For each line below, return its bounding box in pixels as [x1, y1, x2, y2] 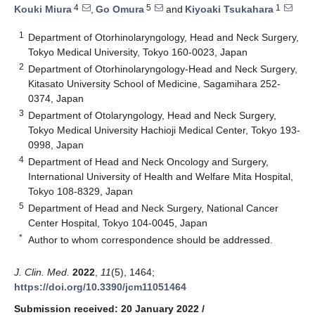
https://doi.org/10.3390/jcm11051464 [14, 281, 186, 292]
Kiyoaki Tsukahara [185, 4, 274, 15]
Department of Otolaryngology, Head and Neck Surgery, [28, 109, 277, 121]
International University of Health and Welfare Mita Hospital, [28, 170, 294, 182]
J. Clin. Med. [14, 266, 70, 278]
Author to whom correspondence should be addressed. [28, 233, 274, 245]
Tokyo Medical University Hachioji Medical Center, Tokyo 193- [28, 124, 301, 136]
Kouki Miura [14, 4, 72, 15]
